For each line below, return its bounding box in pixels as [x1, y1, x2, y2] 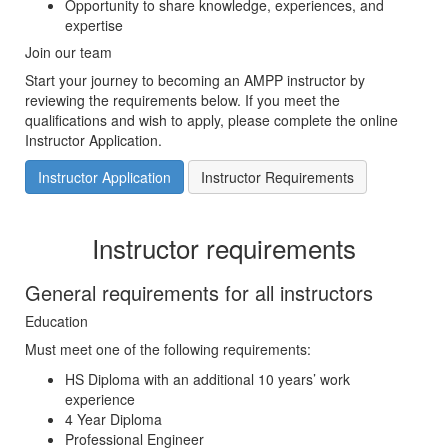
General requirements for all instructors [25, 278, 373, 308]
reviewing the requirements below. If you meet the [25, 90, 340, 111]
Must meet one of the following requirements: [25, 339, 311, 360]
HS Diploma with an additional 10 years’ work [65, 369, 350, 390]
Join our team [25, 42, 112, 63]
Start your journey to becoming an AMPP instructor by [25, 70, 365, 91]
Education [25, 311, 88, 332]
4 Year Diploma [65, 409, 162, 430]
